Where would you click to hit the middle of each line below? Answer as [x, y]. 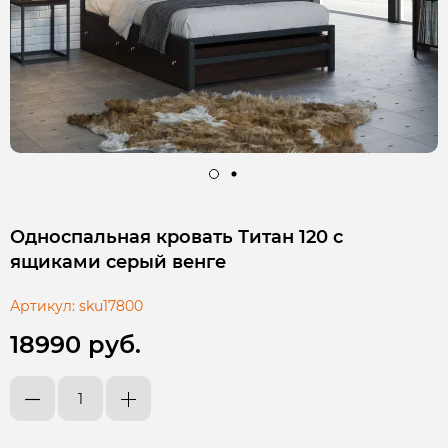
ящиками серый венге [118, 262]
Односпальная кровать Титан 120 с [176, 237]
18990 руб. [75, 345]
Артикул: [42, 306]
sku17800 [111, 306]
